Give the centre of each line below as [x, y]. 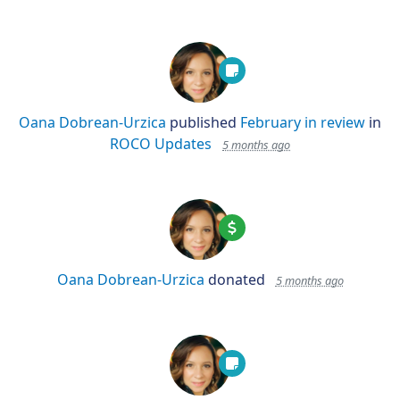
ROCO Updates [161, 144]
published [203, 122]
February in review [303, 122]
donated [236, 279]
